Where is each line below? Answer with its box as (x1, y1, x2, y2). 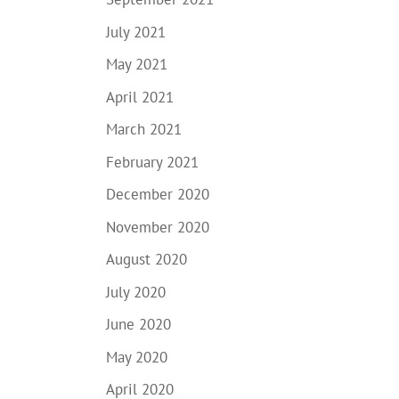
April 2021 (106, 86, 175, 107)
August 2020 (106, 249, 188, 269)
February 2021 (106, 151, 199, 172)
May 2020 (106, 346, 168, 367)
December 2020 (106, 184, 210, 204)
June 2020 (106, 314, 172, 334)
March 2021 (106, 119, 183, 139)
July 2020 (106, 281, 167, 302)
